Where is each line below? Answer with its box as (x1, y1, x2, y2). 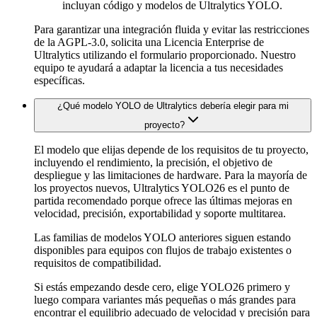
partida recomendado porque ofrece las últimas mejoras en (34, 194, 292, 207)
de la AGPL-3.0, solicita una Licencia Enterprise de (34, 35, 264, 48)
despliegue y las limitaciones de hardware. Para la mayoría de (34, 168, 307, 181)
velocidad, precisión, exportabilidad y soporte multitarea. (34, 207, 286, 219)
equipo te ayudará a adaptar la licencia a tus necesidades (34, 61, 283, 74)
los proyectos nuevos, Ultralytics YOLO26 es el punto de (34, 181, 289, 194)
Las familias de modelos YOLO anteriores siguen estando (34, 231, 291, 243)
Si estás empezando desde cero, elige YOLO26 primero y (34, 280, 290, 293)
